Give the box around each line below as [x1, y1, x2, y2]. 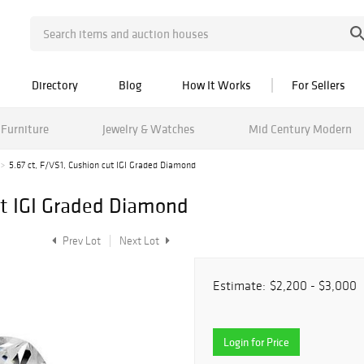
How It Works [182, 77, 251, 93]
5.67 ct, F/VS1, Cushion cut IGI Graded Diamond [9, 159, 196, 171]
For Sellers [292, 77, 345, 93]
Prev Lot [60, 234, 101, 248]
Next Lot [119, 234, 162, 248]
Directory [32, 77, 78, 93]
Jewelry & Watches [102, 120, 195, 136]
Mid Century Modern [248, 120, 352, 136]
